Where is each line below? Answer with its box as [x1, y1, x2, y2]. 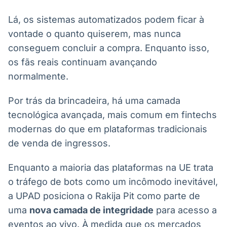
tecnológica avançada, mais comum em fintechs [8, 109, 217, 120]
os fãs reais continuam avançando [8, 57, 157, 67]
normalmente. [8, 71, 68, 82]
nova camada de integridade [29, 205, 154, 215]
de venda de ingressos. [8, 138, 110, 148]
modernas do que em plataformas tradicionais [8, 124, 207, 134]
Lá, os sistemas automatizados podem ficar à [8, 14, 204, 25]
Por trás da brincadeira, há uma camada [8, 95, 180, 106]
